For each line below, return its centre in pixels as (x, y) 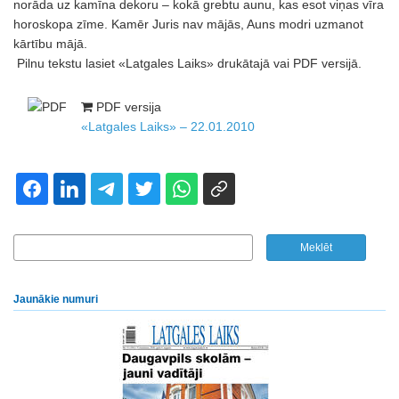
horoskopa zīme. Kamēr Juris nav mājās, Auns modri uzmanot (188, 24)
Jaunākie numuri (56, 299)
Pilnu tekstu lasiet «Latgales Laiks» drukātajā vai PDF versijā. (187, 63)
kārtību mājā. (50, 44)
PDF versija (127, 107)
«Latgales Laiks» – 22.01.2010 (168, 126)
